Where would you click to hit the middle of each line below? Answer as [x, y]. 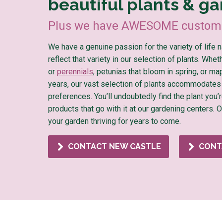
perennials [75, 72]
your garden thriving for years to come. [114, 121]
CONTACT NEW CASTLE [114, 146]
